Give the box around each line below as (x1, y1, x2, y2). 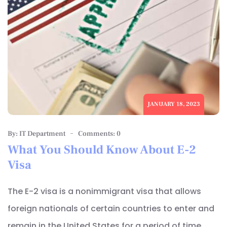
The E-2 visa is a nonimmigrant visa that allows (8, 185, 201, 198)
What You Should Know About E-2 (8, 142, 196, 158)
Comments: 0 (78, 129, 121, 139)
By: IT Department (8, 129, 65, 139)
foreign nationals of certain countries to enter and (8, 203, 214, 215)
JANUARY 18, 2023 (147, 100, 200, 108)
